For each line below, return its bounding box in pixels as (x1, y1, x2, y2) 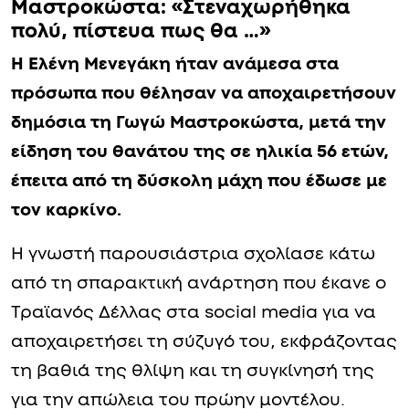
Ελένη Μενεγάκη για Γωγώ (11, 126, 273, 147)
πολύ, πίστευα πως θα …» (11, 173, 270, 194)
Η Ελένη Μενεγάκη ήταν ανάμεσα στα (11, 208, 339, 226)
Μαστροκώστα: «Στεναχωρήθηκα (11, 150, 351, 171)
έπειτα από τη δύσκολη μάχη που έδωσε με (11, 325, 387, 343)
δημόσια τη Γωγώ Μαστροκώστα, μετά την (11, 267, 386, 285)
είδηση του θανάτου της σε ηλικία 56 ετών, (11, 296, 389, 314)
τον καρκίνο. (11, 354, 121, 372)
